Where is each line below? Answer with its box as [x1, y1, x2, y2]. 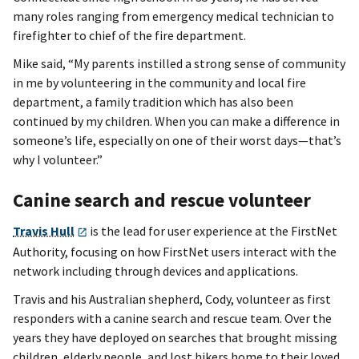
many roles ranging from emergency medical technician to [13, 8, 334, 25]
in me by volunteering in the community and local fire [13, 75, 306, 91]
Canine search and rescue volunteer [13, 188, 323, 212]
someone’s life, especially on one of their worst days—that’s [13, 132, 341, 149]
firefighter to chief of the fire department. [13, 27, 246, 44]
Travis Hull [13, 223, 75, 240]
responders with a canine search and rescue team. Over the [13, 310, 332, 327]
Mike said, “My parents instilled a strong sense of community [13, 55, 345, 72]
